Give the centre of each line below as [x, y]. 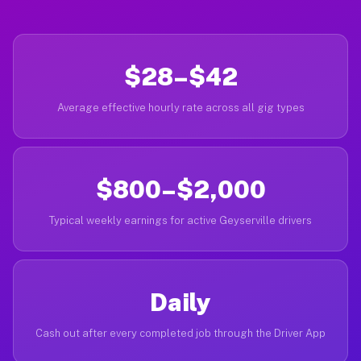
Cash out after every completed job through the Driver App [180, 333]
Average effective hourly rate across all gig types [180, 108]
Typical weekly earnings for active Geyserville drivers [180, 220]
